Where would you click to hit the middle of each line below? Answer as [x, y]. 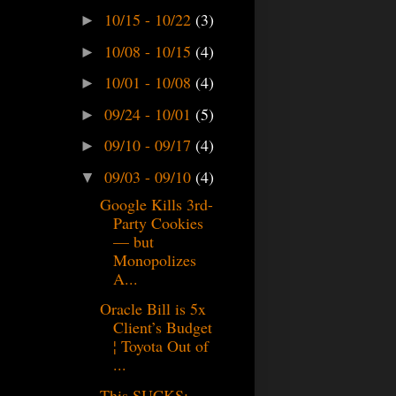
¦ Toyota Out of [160, 346]
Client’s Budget [162, 327]
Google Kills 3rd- [156, 204]
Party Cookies [158, 222]
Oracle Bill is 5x [152, 309]
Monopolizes [154, 259]
